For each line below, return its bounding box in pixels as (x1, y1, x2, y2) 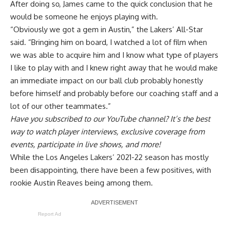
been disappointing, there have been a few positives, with (10, 165, 211, 175)
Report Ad (38, 211, 61, 217)
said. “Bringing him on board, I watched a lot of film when (10, 37, 207, 48)
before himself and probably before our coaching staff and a (10, 88, 218, 99)
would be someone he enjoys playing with (10, 12, 156, 22)
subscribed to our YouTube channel (44, 114, 165, 124)
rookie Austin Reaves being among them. (10, 178, 153, 188)
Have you (10, 114, 44, 124)
